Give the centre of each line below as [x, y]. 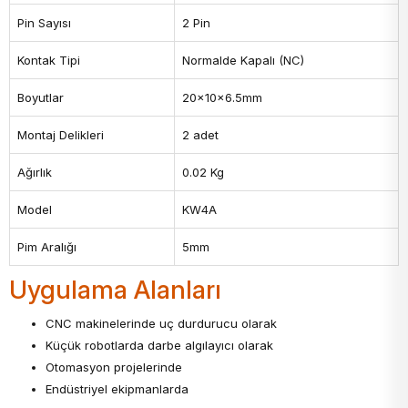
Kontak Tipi [49, 61]
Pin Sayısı [44, 23]
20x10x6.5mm [222, 98]
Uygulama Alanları [115, 290]
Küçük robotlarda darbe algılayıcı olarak [159, 346]
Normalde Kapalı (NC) [243, 61]
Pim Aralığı [47, 247]
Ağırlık [35, 173]
